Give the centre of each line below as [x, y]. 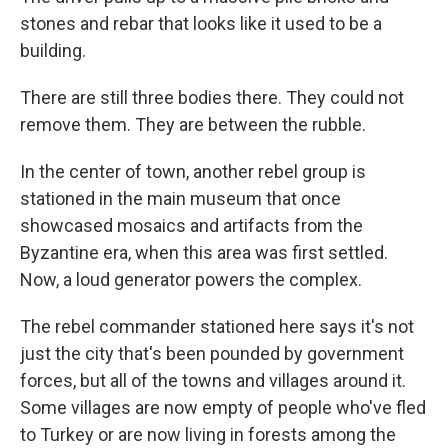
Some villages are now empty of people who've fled [223, 407]
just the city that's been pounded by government [212, 353]
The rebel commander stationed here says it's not [217, 326]
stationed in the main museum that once [180, 198]
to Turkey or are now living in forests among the [208, 434]
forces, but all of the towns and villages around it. [213, 380]
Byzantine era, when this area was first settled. [204, 252]
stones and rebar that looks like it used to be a [201, 23]
